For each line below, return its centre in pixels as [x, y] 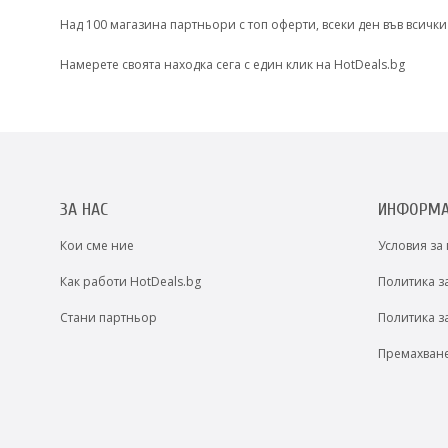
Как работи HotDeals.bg [130, 281]
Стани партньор [108, 317]
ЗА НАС [84, 209]
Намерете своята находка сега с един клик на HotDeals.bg [232, 64]
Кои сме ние [97, 245]
